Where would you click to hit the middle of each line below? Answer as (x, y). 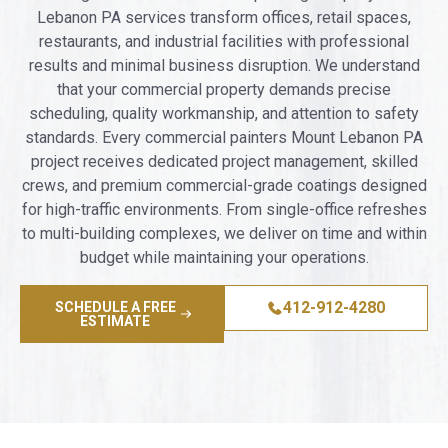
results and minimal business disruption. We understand (224, 65)
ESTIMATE (115, 320)
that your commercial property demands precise (224, 89)
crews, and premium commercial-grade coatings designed (224, 185)
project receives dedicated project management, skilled (224, 161)
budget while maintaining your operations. (224, 257)
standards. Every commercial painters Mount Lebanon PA (224, 137)
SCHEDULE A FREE (115, 306)
